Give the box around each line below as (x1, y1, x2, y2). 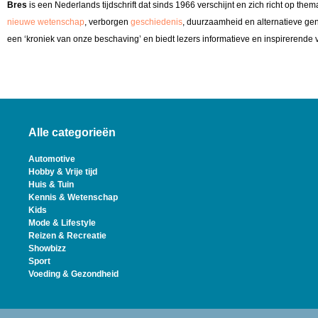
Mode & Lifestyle (28, 218, 96, 229)
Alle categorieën (28, 126, 116, 139)
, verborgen (84, 16, 131, 27)
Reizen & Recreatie (28, 231, 106, 241)
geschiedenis (131, 16, 182, 27)
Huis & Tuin (28, 180, 74, 190)
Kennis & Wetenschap (28, 192, 118, 203)
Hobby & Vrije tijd (28, 167, 97, 177)
